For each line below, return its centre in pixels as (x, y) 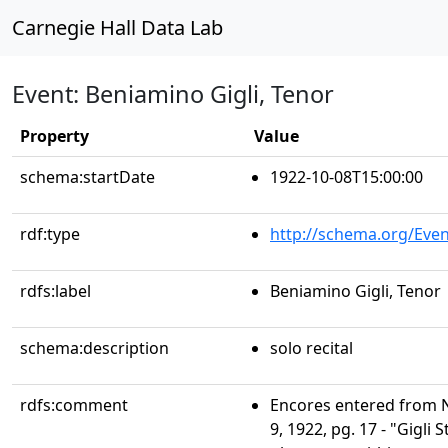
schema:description (94, 348)
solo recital (311, 348)
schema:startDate (87, 177)
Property (54, 136)
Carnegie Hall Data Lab (117, 27)
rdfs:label (55, 291)
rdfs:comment (74, 405)
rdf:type (50, 234)
